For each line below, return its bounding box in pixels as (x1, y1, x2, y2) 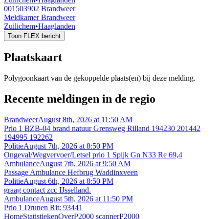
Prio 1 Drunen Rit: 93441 (4, 203, 83, 212)
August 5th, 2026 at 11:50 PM (40, 194, 133, 203)
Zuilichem (4, 22, 35, 31)
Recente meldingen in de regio (4, 92, 155, 105)
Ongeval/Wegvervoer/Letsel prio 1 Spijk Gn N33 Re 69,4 (4, 150, 182, 159)
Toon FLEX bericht (8, 32, 61, 40)
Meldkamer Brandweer (4, 13, 75, 22)
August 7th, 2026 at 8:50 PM (23, 141, 113, 150)
